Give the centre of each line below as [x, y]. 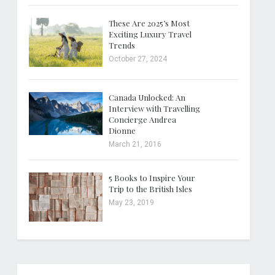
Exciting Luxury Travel [150, 34]
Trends [122, 45]
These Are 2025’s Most [149, 23]
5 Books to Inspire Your [152, 177]
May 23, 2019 [132, 202]
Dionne [122, 130]
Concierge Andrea [143, 119]
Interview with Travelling [155, 108]
